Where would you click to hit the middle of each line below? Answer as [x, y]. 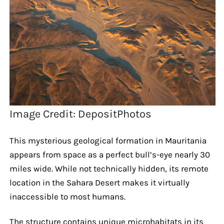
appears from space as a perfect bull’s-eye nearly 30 [109, 154]
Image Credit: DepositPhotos [81, 114]
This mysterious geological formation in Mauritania [108, 140]
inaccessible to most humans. [67, 196]
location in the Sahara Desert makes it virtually [99, 182]
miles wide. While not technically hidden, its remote [109, 168]
